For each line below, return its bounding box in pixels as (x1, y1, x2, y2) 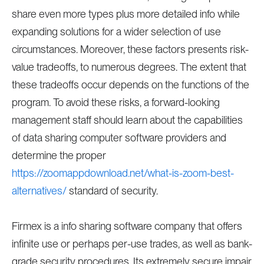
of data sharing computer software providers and (11, 131, 226, 144)
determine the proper (11, 149, 106, 161)
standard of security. (66, 184, 158, 197)
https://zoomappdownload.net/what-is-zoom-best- (11, 167, 234, 179)
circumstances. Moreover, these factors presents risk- (11, 43, 249, 55)
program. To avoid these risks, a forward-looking (11, 96, 220, 108)
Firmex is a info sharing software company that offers (11, 220, 242, 232)
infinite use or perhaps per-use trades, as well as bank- (11, 237, 252, 250)
